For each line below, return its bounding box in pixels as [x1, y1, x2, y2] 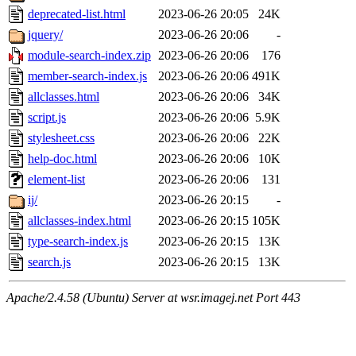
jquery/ [28, 28, 63, 42]
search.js [28, 255, 71, 269]
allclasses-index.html [28, 214, 131, 228]
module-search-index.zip [28, 48, 151, 63]
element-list [28, 172, 85, 187]
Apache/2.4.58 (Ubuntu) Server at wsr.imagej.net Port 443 [6, 291, 300, 305]
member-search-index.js [28, 69, 147, 83]
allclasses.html [28, 90, 99, 104]
